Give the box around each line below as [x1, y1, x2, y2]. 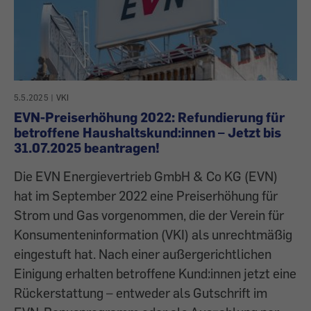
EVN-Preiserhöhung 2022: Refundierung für [14, 109, 285, 126]
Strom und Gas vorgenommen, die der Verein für [14, 207, 284, 224]
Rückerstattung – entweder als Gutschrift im [14, 285, 267, 301]
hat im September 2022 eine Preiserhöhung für [14, 187, 278, 204]
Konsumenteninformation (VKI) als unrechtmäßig [14, 226, 292, 243]
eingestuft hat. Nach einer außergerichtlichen [14, 246, 271, 262]
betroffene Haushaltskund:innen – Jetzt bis [14, 124, 281, 141]
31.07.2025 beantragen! [14, 140, 160, 156]
